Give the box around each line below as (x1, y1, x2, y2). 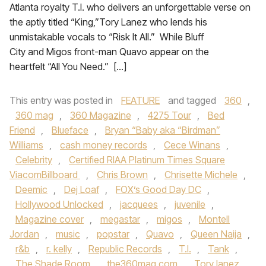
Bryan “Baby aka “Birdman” (105, 124, 220, 136)
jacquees (120, 198, 158, 210)
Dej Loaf (64, 183, 99, 195)
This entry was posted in (9, 94, 115, 106)
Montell (199, 213, 230, 225)
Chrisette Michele (164, 169, 237, 180)
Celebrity (15, 154, 52, 166)
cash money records (60, 139, 147, 151)
